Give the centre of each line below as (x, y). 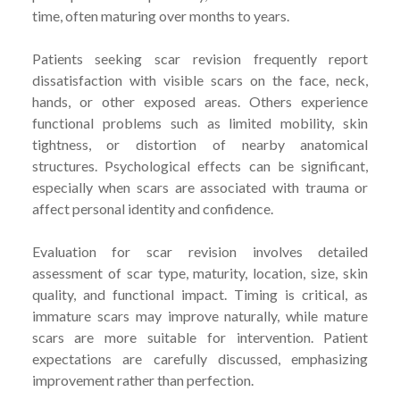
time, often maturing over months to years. (160, 16)
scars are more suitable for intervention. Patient (200, 337)
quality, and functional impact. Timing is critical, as (200, 294)
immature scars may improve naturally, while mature (200, 316)
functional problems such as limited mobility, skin (200, 123)
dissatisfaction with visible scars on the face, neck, (200, 80)
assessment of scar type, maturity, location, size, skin (200, 273)
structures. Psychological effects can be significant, (200, 166)
